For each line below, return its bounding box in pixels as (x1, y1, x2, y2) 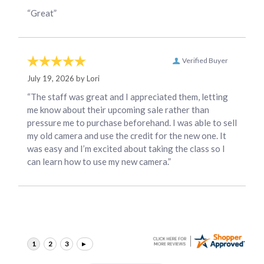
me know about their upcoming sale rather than (27, 104, 209, 115)
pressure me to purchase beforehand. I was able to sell (27, 117, 237, 128)
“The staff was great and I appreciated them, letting (27, 91, 228, 102)
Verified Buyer (182, 55, 228, 65)
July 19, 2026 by (27, 73, 87, 83)
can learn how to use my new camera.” (27, 156, 171, 167)
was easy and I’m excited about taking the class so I (27, 143, 225, 154)
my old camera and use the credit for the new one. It (27, 130, 226, 141)
